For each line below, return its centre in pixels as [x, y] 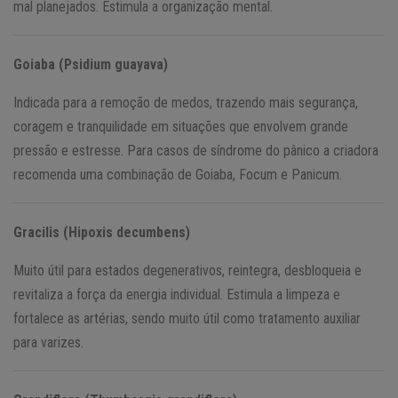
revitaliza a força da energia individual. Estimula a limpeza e [177, 294]
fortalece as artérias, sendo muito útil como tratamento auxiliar [187, 318]
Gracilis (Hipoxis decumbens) [102, 232]
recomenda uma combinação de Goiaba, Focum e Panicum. [178, 174]
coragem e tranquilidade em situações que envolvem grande [181, 126]
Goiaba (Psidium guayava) [91, 64]
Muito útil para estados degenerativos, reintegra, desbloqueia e [187, 270]
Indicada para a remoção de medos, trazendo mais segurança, [186, 102]
